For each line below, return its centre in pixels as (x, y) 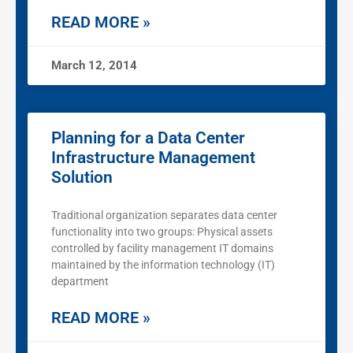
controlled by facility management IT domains (162, 249)
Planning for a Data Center (148, 138)
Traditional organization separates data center (164, 216)
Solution (82, 178)
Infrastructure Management (153, 158)
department (94, 282)
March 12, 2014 (94, 66)
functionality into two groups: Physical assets (162, 232)
